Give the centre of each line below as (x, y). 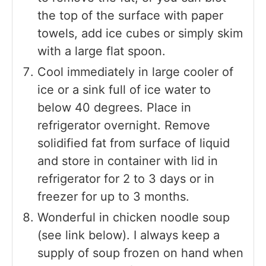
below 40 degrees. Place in (114, 108)
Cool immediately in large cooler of (135, 72)
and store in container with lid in (128, 161)
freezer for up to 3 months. (113, 197)
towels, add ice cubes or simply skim (140, 34)
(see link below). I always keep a (129, 235)
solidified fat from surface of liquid (134, 143)
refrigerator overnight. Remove (124, 126)
